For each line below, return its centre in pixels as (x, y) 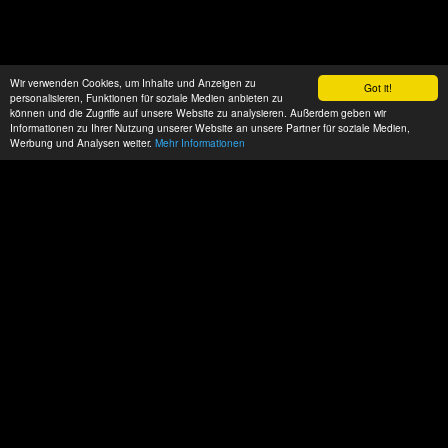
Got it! (378, 87)
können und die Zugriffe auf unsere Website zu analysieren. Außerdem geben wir (198, 112)
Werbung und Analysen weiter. (82, 142)
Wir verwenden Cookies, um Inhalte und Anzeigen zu (133, 82)
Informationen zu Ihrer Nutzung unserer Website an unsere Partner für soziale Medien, (210, 127)
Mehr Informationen (200, 142)
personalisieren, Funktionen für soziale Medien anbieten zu (146, 97)
